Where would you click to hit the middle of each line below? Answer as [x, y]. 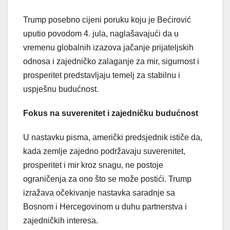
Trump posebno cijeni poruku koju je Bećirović [107, 20]
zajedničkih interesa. [61, 220]
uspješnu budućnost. [61, 89]
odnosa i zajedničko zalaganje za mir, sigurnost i [111, 61]
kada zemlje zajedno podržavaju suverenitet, [104, 151]
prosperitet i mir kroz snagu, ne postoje [93, 165]
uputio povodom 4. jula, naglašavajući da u [101, 33]
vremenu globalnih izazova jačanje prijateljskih [108, 47]
